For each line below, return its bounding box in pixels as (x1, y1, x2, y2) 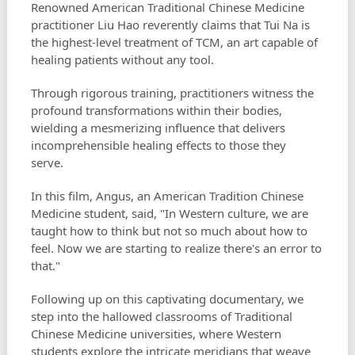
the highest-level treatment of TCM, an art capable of (30, 34, 318, 51)
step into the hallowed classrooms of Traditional (30, 308, 292, 325)
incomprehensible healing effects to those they (30, 137, 286, 154)
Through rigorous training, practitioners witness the (30, 85, 314, 101)
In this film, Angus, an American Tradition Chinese (30, 188, 303, 204)
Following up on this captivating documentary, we (30, 291, 303, 307)
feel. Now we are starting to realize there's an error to (30, 240, 322, 257)
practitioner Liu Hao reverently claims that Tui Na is (30, 17, 310, 33)
